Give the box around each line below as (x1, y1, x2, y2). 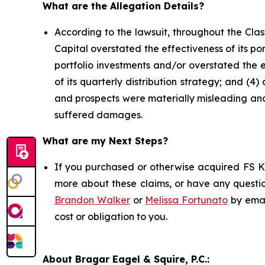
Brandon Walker (54, 194, 130, 206)
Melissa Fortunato (145, 194, 228, 206)
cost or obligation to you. (54, 211, 167, 223)
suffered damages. (54, 109, 145, 121)
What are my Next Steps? (43, 135, 168, 147)
